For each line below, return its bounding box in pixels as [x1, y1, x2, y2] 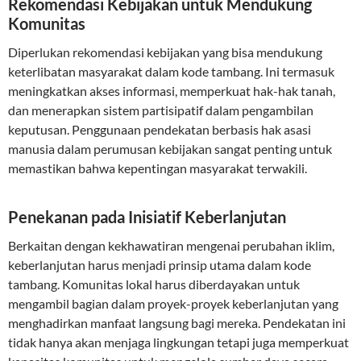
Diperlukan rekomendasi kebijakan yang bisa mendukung [8, 44, 322, 60]
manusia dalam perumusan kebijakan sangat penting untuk [8, 141, 332, 156]
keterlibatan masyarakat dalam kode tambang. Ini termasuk [8, 64, 334, 79]
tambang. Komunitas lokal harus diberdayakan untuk [8, 276, 300, 292]
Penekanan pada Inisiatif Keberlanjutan [8, 207, 286, 226]
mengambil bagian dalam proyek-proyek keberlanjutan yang [8, 296, 338, 311]
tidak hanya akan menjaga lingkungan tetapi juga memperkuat [8, 334, 349, 350]
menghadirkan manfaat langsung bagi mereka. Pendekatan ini [8, 315, 346, 330]
